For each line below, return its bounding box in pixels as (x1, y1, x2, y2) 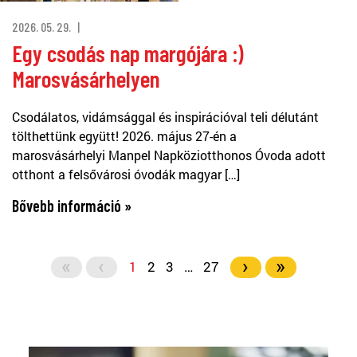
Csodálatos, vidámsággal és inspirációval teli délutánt (12, 108, 319, 125)
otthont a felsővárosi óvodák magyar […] (12, 165, 240, 182)
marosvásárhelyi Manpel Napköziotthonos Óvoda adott (12, 146, 326, 163)
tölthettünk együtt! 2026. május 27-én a (12, 127, 237, 144)
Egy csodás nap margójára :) (12, 38, 243, 67)
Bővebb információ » (12, 195, 131, 215)
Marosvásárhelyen (12, 64, 160, 92)
